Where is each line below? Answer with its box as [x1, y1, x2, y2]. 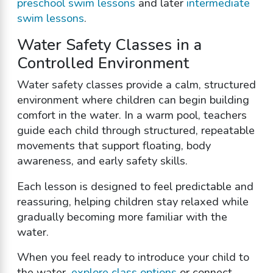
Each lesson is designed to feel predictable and [16, 179, 253, 194]
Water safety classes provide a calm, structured [16, 77, 256, 93]
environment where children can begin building [16, 93, 249, 108]
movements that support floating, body [16, 138, 211, 154]
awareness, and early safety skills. [16, 154, 188, 169]
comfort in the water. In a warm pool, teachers [16, 108, 247, 123]
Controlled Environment [16, 52, 189, 74]
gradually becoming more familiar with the [16, 209, 227, 224]
